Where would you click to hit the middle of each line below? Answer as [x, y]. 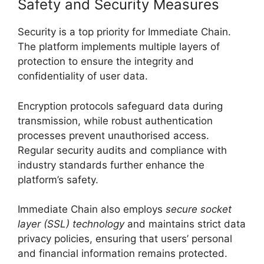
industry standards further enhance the [111, 165]
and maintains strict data [185, 224]
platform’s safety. [58, 179]
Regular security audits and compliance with [122, 150]
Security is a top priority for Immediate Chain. [124, 32]
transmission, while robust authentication [115, 121]
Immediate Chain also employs [92, 209]
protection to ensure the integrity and [106, 62]
